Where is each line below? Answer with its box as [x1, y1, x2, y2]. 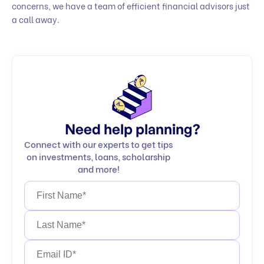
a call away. [12, 12, 60, 25]
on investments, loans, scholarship [27, 149, 170, 163]
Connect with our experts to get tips [24, 137, 173, 150]
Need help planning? [64, 120, 200, 138]
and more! [77, 161, 120, 175]
